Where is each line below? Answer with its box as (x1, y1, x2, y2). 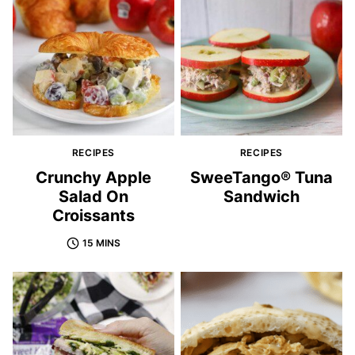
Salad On (59, 186, 128, 206)
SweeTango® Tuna (190, 167, 333, 187)
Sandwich (223, 186, 300, 206)
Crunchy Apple (36, 167, 151, 187)
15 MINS (82, 236, 120, 249)
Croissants (52, 205, 135, 225)
